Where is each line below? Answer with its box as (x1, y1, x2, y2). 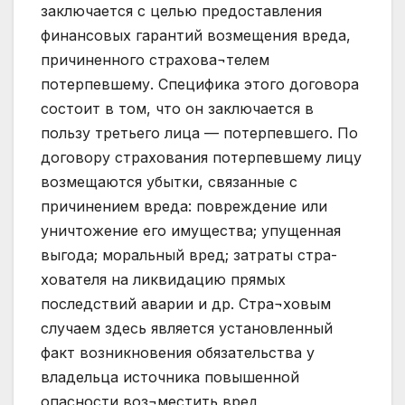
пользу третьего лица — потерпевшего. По (41, 124, 358, 143)
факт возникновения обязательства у (41, 344, 315, 363)
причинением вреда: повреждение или (41, 197, 327, 216)
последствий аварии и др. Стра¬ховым (41, 295, 331, 314)
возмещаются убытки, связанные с (41, 173, 297, 192)
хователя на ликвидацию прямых (41, 270, 286, 289)
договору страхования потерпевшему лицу (41, 148, 362, 167)
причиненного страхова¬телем (41, 51, 269, 70)
